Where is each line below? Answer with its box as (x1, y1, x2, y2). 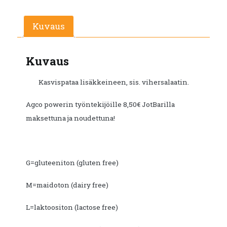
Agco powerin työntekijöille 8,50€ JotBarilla (26, 100, 175, 109)
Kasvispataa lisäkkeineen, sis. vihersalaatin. (38, 78, 189, 87)
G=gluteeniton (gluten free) (26, 158, 119, 168)
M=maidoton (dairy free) (26, 180, 108, 190)
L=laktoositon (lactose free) (26, 203, 118, 212)
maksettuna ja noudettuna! (26, 113, 115, 123)
